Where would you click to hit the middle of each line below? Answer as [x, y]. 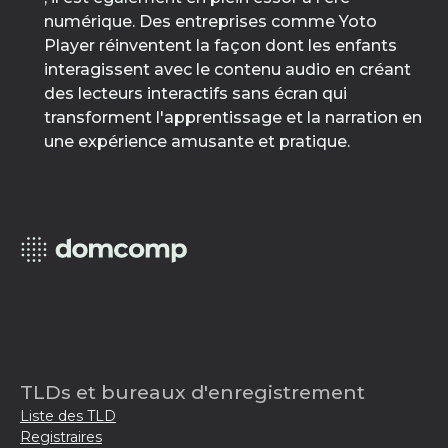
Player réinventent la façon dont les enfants [220, 45]
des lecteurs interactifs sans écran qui [195, 93]
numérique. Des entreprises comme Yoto [210, 21]
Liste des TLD [68, 416]
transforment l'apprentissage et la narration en [233, 117]
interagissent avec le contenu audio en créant [227, 69]
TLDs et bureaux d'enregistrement [192, 392]
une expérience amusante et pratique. [197, 141]
